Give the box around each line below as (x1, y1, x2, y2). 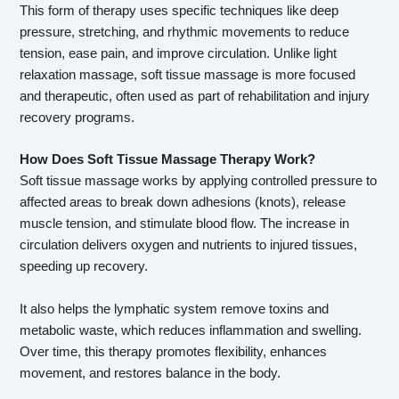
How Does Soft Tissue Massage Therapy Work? (20, 152, 316, 167)
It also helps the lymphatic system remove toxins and (20, 301, 330, 316)
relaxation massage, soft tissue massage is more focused (20, 68, 356, 83)
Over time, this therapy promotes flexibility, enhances (20, 344, 328, 359)
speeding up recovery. (20, 259, 149, 274)
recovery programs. (20, 110, 135, 126)
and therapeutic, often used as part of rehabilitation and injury (20, 89, 370, 104)
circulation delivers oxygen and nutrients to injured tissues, (20, 238, 358, 253)
